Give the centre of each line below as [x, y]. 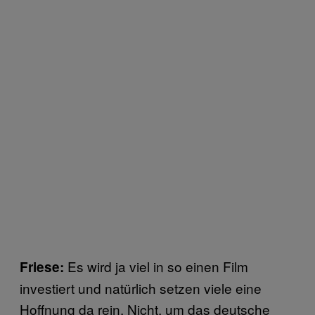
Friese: [42, 266]
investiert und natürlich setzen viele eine [141, 288]
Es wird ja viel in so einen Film [156, 266]
